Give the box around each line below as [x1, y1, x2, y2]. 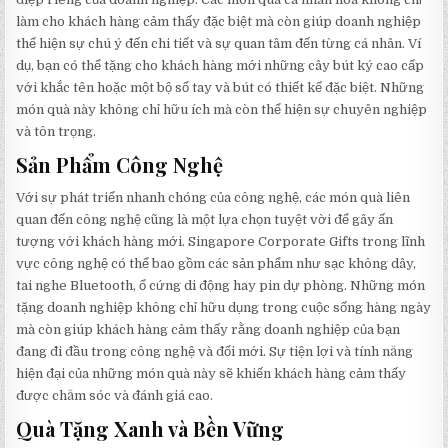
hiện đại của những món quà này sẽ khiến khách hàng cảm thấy [16, 366, 407, 382]
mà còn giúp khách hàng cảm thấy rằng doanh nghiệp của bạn [16, 322, 401, 338]
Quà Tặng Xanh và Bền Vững [16, 415, 285, 443]
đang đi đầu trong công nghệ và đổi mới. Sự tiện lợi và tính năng [16, 344, 414, 360]
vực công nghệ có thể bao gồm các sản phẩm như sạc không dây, [16, 256, 417, 272]
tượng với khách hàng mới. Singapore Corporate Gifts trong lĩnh [16, 234, 426, 250]
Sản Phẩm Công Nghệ [16, 151, 224, 179]
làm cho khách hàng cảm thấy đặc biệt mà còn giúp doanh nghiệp [16, 14, 422, 30]
